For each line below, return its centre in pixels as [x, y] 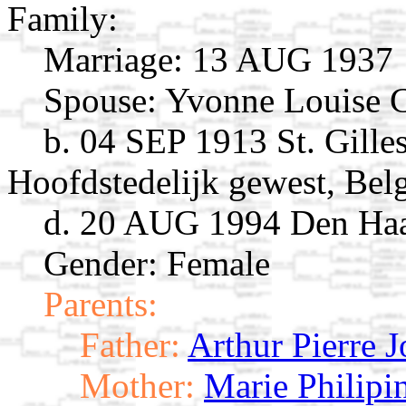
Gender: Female [157, 264]
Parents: [101, 304]
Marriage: [113, 60]
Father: [130, 345]
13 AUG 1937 [288, 60]
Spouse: [100, 101]
